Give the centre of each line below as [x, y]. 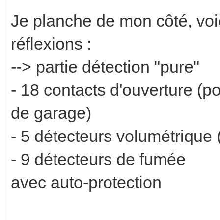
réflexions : [51, 43]
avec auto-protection [86, 182]
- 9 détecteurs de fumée [98, 159]
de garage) [51, 113]
